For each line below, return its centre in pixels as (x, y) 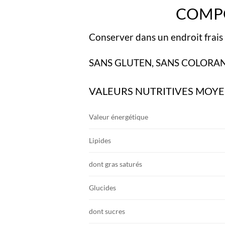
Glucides (102, 187)
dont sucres (107, 211)
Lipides (100, 140)
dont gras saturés (116, 164)
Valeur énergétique (119, 117)
